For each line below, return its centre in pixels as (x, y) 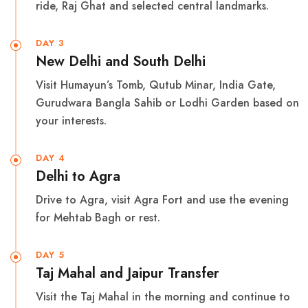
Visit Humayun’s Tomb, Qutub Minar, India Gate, (156, 85)
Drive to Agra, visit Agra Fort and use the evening (162, 200)
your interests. (71, 121)
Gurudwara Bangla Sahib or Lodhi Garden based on (167, 103)
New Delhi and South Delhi (121, 62)
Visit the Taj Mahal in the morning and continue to (163, 297)
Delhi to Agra (78, 177)
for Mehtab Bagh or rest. (98, 218)
